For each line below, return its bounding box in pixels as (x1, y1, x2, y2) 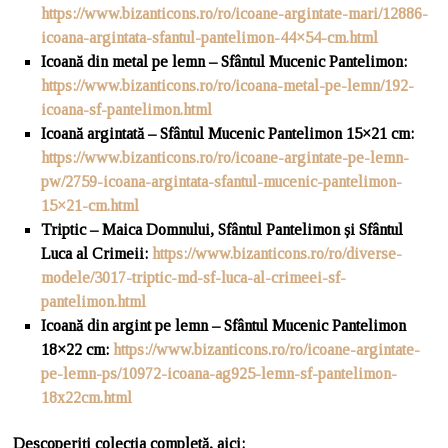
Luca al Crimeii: (41, 245, 153, 262)
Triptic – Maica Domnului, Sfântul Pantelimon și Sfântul (41, 221, 404, 238)
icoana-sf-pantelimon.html (41, 101, 213, 118)
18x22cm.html (41, 389, 133, 406)
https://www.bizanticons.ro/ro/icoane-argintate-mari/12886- (41, 5, 429, 22)
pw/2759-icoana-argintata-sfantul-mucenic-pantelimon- (41, 173, 403, 190)
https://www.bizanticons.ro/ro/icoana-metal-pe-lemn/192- (41, 77, 415, 94)
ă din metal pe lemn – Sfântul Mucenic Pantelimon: (76, 53, 408, 70)
